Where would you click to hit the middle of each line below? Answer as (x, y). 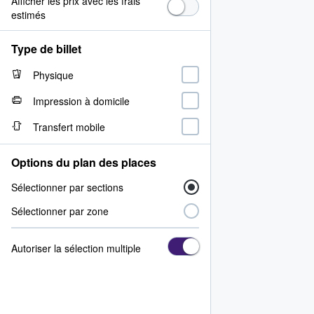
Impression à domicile (81, 101)
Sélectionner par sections (67, 187)
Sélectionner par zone (60, 211)
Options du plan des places (84, 162)
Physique (53, 75)
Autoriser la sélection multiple (76, 248)
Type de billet (46, 49)
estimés (28, 15)
